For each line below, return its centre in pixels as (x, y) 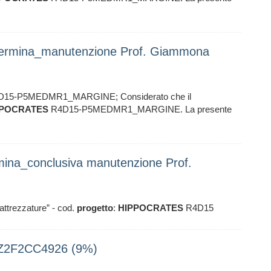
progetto (95, 208)
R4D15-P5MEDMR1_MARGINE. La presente (140, 109)
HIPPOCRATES (151, 208)
